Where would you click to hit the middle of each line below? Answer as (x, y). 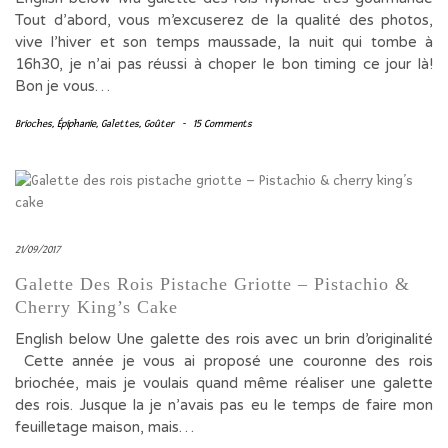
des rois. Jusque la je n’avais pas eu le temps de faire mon (224, 405)
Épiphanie (76, 123)
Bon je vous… (62, 86)
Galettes (120, 123)
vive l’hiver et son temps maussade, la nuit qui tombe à (224, 42)
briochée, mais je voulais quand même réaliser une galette (224, 383)
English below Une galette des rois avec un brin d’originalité (224, 339)
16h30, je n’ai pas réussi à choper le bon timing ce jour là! (224, 64)
